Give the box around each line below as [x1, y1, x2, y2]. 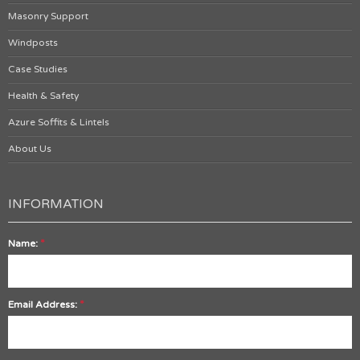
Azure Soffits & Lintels [8, 117, 109, 129]
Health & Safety [8, 90, 79, 102]
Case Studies [8, 63, 67, 76]
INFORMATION [8, 196, 104, 213]
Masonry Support [8, 10, 88, 22]
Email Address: [8, 299, 80, 311]
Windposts [8, 37, 58, 49]
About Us [8, 143, 51, 155]
